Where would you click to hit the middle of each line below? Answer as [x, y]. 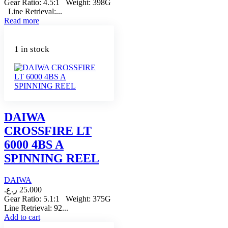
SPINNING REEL [52, 159]
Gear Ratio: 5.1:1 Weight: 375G [58, 199]
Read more [22, 20]
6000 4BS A [34, 145]
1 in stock [32, 49]
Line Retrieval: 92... [36, 208]
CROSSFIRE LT [48, 131]
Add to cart [22, 217]
